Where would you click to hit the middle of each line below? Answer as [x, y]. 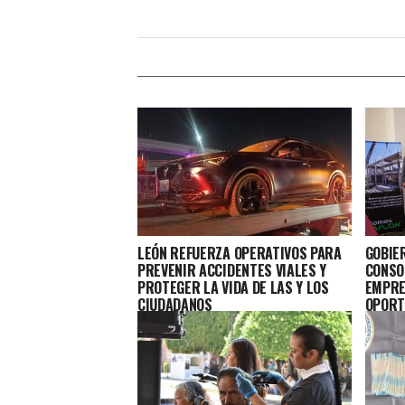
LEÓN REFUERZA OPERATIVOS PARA [240, 253]
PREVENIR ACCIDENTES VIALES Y [232, 270]
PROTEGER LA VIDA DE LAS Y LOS [233, 287]
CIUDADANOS [175, 304]
